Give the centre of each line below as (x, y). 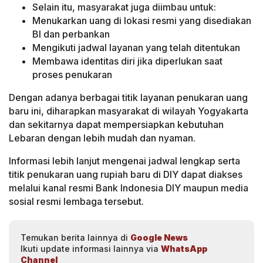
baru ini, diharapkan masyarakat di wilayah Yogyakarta (129, 111)
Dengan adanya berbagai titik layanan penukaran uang (128, 97)
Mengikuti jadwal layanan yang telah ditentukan (136, 47)
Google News (159, 237)
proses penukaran (72, 74)
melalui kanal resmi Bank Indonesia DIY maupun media (129, 188)
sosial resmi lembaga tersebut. (76, 201)
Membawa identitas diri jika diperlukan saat (127, 61)
